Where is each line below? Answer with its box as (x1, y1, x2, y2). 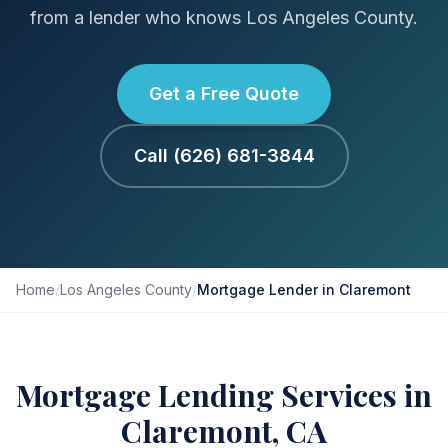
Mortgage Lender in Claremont (197, 281, 411, 298)
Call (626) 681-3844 (133, 145, 315, 166)
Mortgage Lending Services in (16, 375, 432, 415)
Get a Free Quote (149, 83, 299, 104)
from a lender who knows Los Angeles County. (30, 7, 418, 28)
